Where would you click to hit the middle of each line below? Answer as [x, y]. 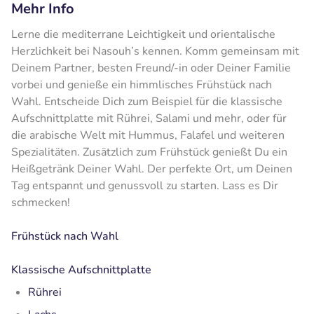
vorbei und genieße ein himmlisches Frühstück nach [142, 84]
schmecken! [41, 202]
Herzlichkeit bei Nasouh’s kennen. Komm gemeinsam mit [155, 51]
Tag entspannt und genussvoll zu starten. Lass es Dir [145, 185]
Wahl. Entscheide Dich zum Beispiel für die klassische [147, 101]
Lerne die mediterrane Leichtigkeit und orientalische [143, 34]
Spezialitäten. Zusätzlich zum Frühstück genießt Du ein [149, 152]
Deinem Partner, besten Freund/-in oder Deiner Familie [151, 68]
